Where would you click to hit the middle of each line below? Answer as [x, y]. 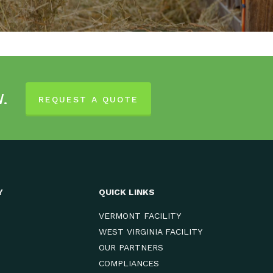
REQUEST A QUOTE [88, 99]
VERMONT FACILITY [140, 216]
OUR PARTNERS [131, 247]
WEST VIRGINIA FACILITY [151, 232]
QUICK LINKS [127, 192]
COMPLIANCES [129, 263]
